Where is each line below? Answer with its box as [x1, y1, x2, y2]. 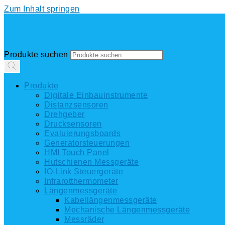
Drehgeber [44, 110, 85, 119]
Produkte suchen [4, 50, 68, 59]
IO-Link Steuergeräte [44, 167, 123, 176]
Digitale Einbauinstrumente [44, 91, 148, 99]
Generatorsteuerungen [44, 139, 130, 147]
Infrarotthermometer [44, 177, 119, 185]
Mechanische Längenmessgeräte [64, 205, 190, 214]
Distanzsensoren [44, 100, 108, 109]
